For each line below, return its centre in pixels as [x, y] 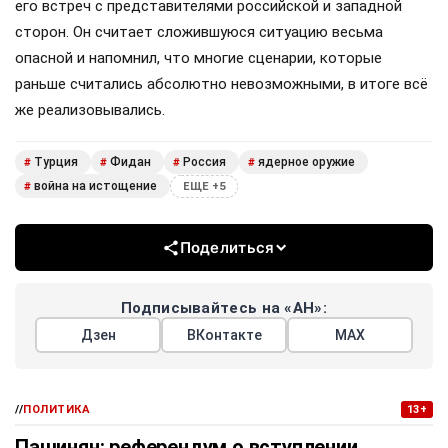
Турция [56, 162]
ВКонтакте [224, 335]
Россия [204, 162]
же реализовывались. [90, 110]
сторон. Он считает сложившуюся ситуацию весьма [199, 32]
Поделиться [227, 248]
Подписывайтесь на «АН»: [224, 308]
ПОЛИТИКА [57, 410]
